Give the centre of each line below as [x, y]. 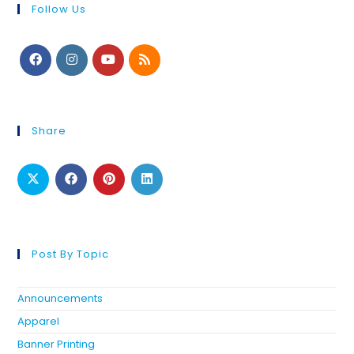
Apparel [39, 322]
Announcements [60, 299]
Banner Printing [56, 345]
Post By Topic [71, 254]
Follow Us [59, 9]
